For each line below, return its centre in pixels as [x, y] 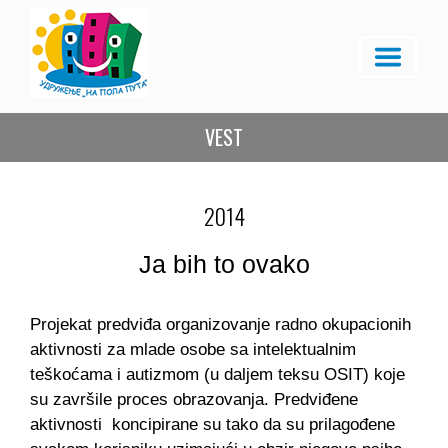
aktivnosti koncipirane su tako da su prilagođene [212, 424]
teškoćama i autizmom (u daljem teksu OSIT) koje [217, 374]
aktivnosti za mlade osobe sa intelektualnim [193, 349]
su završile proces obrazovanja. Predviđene [194, 399]
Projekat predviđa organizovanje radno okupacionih [220, 324]
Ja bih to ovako [224, 264]
